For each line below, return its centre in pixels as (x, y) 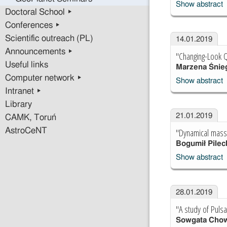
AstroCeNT (26, 131)
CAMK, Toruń (31, 118)
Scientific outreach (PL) (49, 39)
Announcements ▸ (39, 52)
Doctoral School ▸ (39, 12)
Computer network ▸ (44, 78)
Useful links (27, 65)
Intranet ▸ (23, 91)
